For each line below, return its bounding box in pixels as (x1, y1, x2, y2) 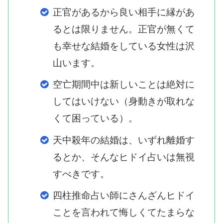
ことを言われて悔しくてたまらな (53, 207, 195, 218)
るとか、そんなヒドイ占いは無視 (53, 151, 195, 162)
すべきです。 (53, 168, 110, 179)
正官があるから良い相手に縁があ (53, 6, 195, 17)
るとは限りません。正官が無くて (53, 23, 195, 34)
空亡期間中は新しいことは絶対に (53, 79, 195, 90)
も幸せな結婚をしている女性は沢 (53, 40, 195, 51)
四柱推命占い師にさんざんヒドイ (53, 190, 195, 201)
